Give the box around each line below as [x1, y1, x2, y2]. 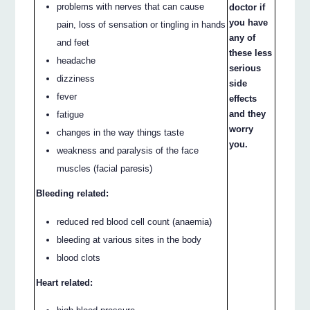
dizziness [57, 73, 95, 84]
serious [229, 63, 262, 74]
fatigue [57, 109, 84, 120]
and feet [57, 37, 90, 48]
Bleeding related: [36, 188, 109, 199]
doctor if [229, 2, 266, 13]
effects [229, 93, 257, 104]
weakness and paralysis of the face [57, 145, 199, 156]
